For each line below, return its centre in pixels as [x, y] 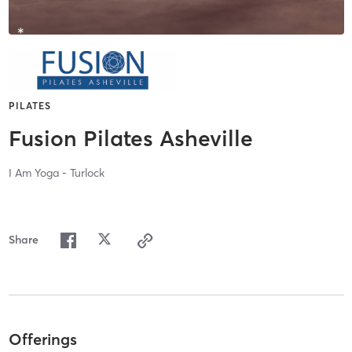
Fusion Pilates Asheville [130, 139]
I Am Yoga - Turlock [56, 173]
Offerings [42, 339]
